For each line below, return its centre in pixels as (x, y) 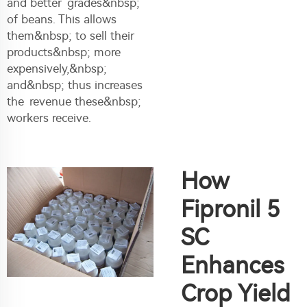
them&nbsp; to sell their (71, 35)
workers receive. (49, 118)
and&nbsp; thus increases (75, 85)
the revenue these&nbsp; (74, 101)
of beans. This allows (62, 19)
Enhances (232, 265)
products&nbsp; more (64, 52)
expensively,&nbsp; (57, 68)
